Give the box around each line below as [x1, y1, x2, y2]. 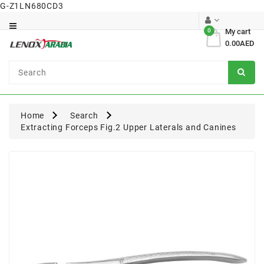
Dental [9, 49, 35, 60]
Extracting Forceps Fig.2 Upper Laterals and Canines [21, 123, 236, 133]
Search [70, 111, 98, 121]
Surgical [9, 74, 42, 84]
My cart [225, 27, 250, 36]
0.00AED [225, 39, 255, 48]
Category [9, 8, 47, 18]
